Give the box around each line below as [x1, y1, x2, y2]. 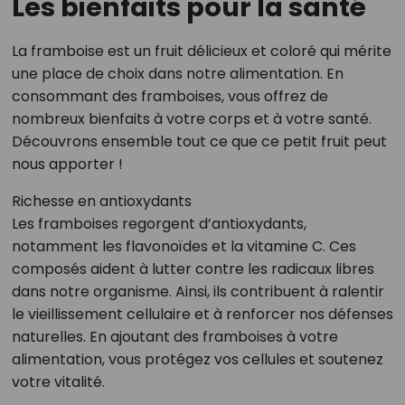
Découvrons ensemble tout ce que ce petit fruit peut [11, 131, 387, 153]
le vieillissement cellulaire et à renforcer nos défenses [11, 304, 393, 325]
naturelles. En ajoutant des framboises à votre [11, 326, 338, 348]
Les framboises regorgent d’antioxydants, [11, 213, 306, 235]
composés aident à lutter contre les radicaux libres [11, 259, 374, 280]
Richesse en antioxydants [11, 191, 192, 212]
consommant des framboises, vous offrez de [11, 86, 328, 108]
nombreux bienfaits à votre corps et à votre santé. [11, 108, 372, 130]
